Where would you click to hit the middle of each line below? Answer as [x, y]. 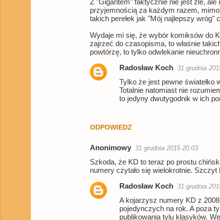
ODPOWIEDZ [111, 127]
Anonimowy [110, 148]
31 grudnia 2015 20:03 [166, 148]
